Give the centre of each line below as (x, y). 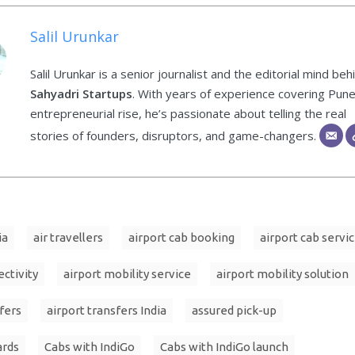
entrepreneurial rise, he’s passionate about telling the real (188, 113)
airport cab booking (181, 237)
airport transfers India (107, 310)
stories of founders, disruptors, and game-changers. (174, 135)
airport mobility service (127, 273)
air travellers (68, 237)
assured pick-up (234, 310)
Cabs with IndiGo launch (224, 346)
